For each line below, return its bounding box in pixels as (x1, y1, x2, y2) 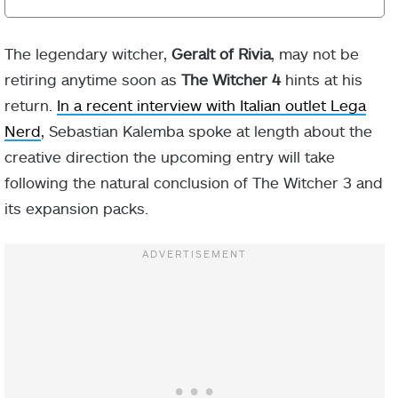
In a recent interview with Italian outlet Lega (57, 95, 366, 114)
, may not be (271, 44, 359, 62)
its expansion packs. (4, 198, 148, 217)
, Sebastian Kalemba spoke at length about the (41, 121, 372, 139)
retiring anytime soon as (4, 69, 181, 88)
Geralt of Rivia (171, 44, 271, 62)
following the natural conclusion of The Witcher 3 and (4, 172, 383, 191)
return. (4, 95, 57, 114)
